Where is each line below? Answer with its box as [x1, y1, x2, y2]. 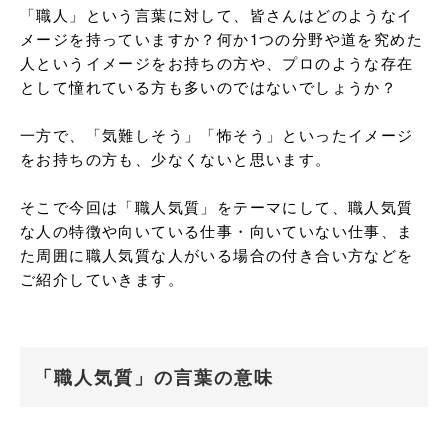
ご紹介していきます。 [20, 268, 184, 289]
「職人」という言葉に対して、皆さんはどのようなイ [20, 4, 414, 25]
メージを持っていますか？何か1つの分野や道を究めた [20, 28, 423, 49]
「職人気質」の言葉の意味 [34, 364, 274, 390]
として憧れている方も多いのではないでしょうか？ [20, 76, 398, 97]
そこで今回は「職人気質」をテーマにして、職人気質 [20, 196, 414, 217]
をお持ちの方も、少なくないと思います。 [20, 148, 332, 169]
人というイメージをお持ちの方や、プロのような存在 [20, 52, 414, 73]
